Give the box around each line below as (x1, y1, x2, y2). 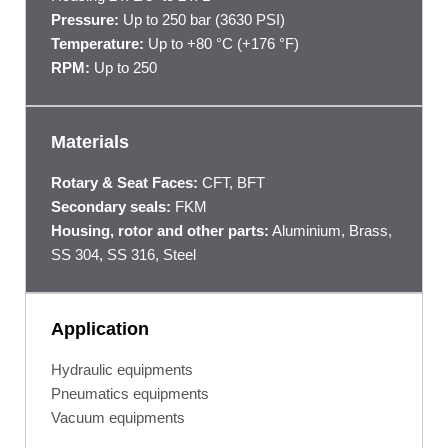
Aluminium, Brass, (269, 221, 392, 239)
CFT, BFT (198, 173, 265, 191)
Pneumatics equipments (51, 384, 209, 402)
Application (51, 318, 149, 339)
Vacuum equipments (51, 408, 185, 426)
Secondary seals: (51, 197, 171, 215)
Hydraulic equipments (51, 360, 193, 378)
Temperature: (51, 34, 144, 52)
